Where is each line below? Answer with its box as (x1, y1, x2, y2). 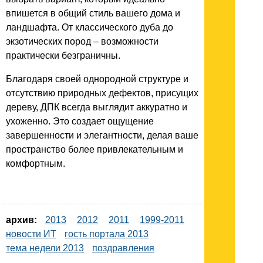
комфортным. (6, 159, 65, 169)
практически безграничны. (6, 50, 120, 61)
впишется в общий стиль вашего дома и (6, 8, 180, 19)
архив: (6, 215, 37, 225)
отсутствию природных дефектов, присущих (6, 88, 198, 99)
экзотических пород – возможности (6, 36, 159, 47)
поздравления (92, 243, 154, 254)
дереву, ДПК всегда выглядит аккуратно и (6, 102, 187, 113)
